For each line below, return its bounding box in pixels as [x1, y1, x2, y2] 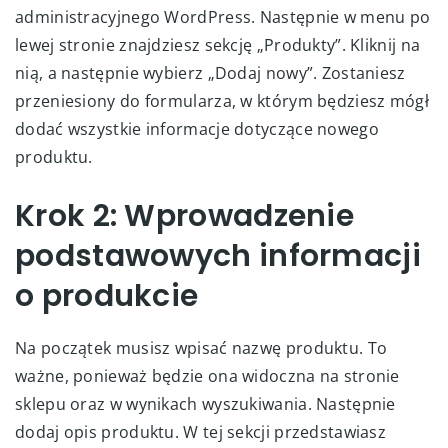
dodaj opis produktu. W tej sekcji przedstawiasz [15, 420, 387, 443]
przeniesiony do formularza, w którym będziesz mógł [15, 89, 429, 112]
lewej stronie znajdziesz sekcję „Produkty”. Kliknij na [15, 33, 421, 56]
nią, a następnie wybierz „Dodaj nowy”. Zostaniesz [15, 61, 406, 84]
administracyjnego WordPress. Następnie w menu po [15, 5, 431, 28]
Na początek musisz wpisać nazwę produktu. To [15, 336, 388, 359]
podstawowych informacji [15, 234, 421, 277]
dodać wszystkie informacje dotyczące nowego [15, 117, 379, 140]
